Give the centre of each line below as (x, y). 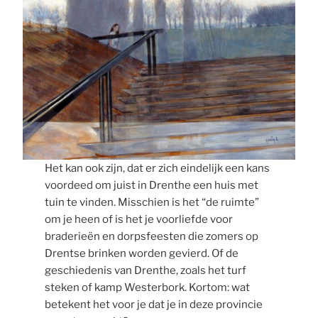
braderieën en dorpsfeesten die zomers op (151, 236)
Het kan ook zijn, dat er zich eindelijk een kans (157, 168)
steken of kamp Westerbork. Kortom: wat (147, 287)
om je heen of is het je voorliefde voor (138, 219)
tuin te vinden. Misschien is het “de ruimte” (152, 202)
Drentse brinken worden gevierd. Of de (141, 253)
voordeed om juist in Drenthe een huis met (151, 185)
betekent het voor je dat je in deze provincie (153, 304)
